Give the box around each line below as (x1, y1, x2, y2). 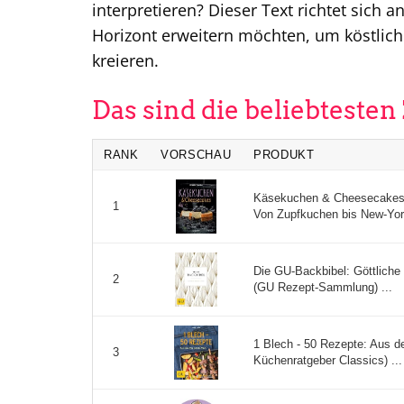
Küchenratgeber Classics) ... (253, 353, 402, 368)
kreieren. (92, 50, 159, 72)
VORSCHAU (161, 148, 232, 162)
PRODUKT (253, 148, 315, 162)
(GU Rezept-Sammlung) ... (253, 280, 392, 295)
